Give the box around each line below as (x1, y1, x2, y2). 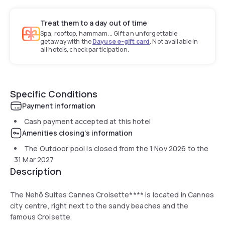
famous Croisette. (10, 211, 72, 221)
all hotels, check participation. (40, 45, 129, 54)
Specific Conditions (10, 87, 97, 100)
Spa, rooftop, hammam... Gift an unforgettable (40, 29, 178, 38)
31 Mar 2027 (14, 154, 54, 164)
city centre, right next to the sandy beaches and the (10, 200, 189, 210)
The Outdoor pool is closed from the (24, 143, 150, 153)
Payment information (22, 100, 95, 110)
